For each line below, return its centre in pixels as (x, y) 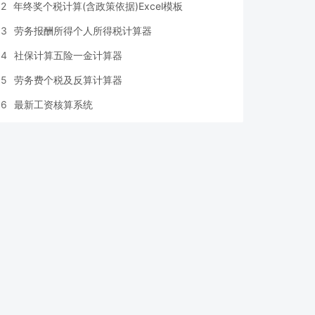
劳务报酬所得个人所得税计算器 (83, 31)
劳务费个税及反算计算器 (68, 80)
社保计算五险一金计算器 (68, 55)
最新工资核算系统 (53, 104)
